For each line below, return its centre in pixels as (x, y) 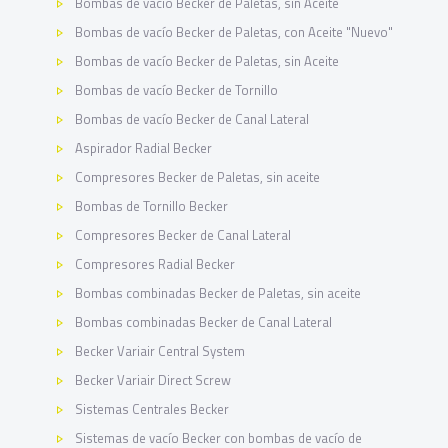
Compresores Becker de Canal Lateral (183, 235)
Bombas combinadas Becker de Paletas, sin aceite (218, 293)
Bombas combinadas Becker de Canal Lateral (204, 322)
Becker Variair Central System (160, 351)
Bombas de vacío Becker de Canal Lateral (192, 119)
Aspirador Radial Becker (144, 148)
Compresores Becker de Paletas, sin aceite (198, 177)
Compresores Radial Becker (155, 264)
